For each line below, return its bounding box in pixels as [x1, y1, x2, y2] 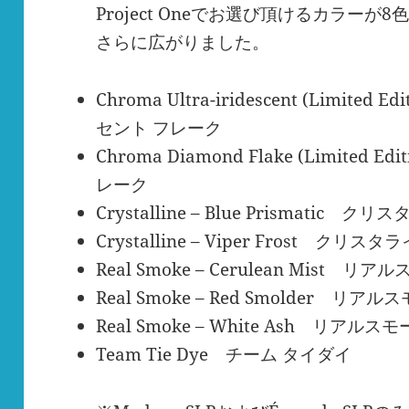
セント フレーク [96, 116, 223, 141]
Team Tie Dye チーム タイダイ [96, 342, 352, 367]
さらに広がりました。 [96, 30, 270, 55]
